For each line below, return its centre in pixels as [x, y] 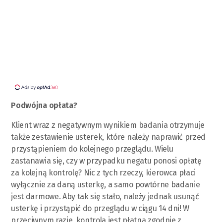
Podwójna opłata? [44, 105]
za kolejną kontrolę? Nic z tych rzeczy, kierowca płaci [104, 172]
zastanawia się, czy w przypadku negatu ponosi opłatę [106, 161]
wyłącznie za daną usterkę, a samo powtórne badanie [106, 184]
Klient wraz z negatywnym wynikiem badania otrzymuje [108, 125]
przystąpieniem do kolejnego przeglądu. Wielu [92, 149]
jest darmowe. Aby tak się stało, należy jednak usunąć [105, 196]
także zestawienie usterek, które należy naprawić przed [109, 137]
